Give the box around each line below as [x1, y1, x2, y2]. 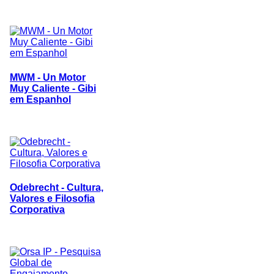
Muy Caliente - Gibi [10, 83, 96, 94]
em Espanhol [10, 94, 71, 105]
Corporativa [10, 204, 65, 215]
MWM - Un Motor [10, 72, 86, 83]
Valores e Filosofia [10, 193, 95, 204]
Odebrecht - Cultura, [10, 182, 103, 193]
